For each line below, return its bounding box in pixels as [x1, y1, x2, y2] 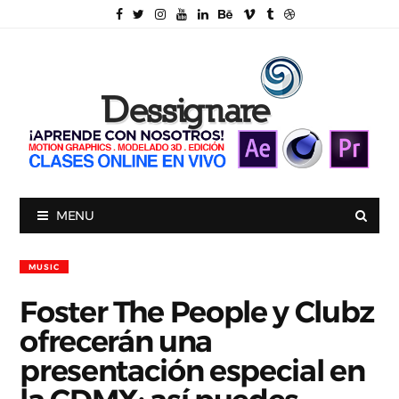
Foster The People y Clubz [20, 296, 375, 327]
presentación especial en [20, 354, 365, 386]
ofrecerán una [20, 325, 213, 356]
